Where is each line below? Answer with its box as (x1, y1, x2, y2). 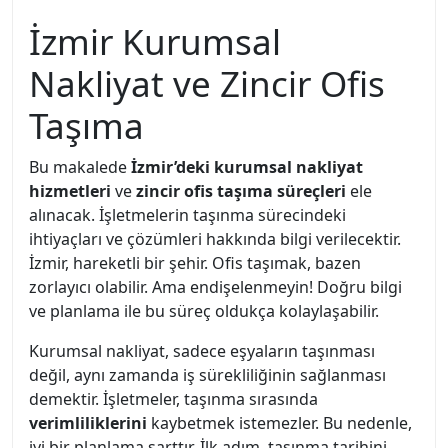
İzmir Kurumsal (29, 18, 281, 65)
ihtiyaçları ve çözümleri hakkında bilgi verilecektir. (29, 228, 401, 250)
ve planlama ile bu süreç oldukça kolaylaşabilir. (29, 300, 379, 322)
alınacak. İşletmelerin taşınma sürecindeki (29, 204, 346, 226)
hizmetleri (29, 180, 111, 202)
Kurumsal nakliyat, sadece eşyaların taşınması (29, 340, 375, 362)
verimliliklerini (29, 412, 147, 434)
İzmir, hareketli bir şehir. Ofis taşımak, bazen (29, 252, 361, 274)
